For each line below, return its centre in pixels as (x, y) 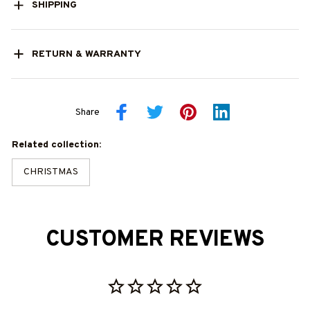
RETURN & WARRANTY (86, 54)
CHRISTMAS (51, 172)
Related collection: (56, 145)
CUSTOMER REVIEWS (155, 240)
